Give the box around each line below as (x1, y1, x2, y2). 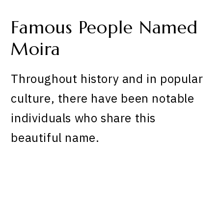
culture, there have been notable (11, 90, 194, 106)
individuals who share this (11, 110, 156, 126)
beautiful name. (11, 129, 100, 145)
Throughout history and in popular (11, 70, 203, 86)
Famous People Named (11, 17, 198, 39)
